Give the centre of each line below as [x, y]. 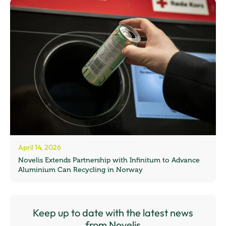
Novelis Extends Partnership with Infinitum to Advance [109, 160]
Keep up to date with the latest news [113, 213]
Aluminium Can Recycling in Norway [80, 170]
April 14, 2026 [40, 148]
